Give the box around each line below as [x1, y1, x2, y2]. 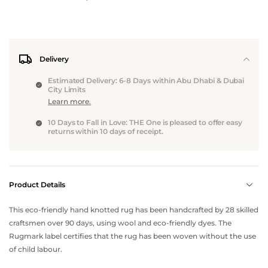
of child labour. [9, 245, 62, 254]
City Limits [47, 85, 86, 95]
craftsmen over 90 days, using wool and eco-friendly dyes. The [9, 218, 232, 228]
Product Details [9, 180, 65, 190]
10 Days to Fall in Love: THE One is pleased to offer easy [47, 118, 242, 127]
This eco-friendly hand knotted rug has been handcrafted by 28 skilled [9, 205, 258, 215]
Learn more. [48, 97, 92, 106]
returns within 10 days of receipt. [47, 127, 163, 136]
